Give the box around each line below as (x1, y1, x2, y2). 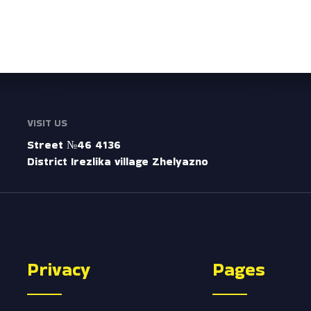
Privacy (27, 257, 90, 283)
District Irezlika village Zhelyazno (27, 153, 208, 169)
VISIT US (27, 115, 67, 130)
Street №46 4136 (27, 136, 121, 153)
